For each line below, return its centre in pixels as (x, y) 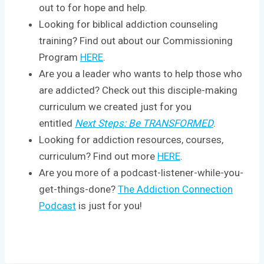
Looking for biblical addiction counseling (128, 24)
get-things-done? (78, 189)
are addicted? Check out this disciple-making (138, 90)
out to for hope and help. (93, 7)
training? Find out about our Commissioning (136, 40)
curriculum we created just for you (115, 106)
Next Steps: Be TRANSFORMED (144, 123)
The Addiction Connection (175, 189)
